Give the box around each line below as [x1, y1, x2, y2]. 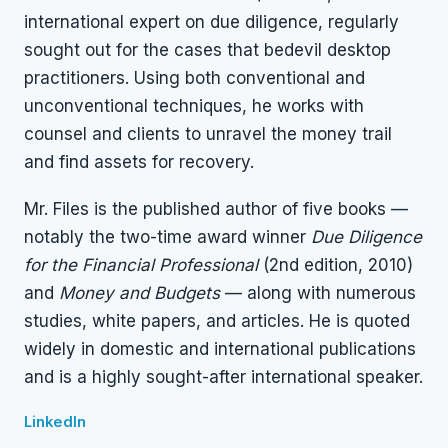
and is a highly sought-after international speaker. [24, 366, 423, 387]
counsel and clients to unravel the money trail [24, 124, 392, 145]
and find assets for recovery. [24, 152, 254, 173]
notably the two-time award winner [24, 226, 311, 247]
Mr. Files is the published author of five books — [24, 198, 408, 219]
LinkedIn [24, 412, 86, 431]
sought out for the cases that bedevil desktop [24, 40, 391, 61]
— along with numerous [220, 282, 416, 303]
